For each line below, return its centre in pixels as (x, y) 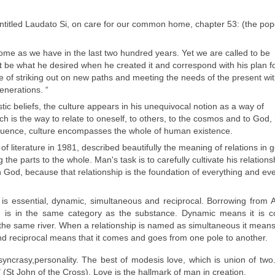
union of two (249, 260)
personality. (56, 260)
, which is (203, 260)
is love (170, 260)
